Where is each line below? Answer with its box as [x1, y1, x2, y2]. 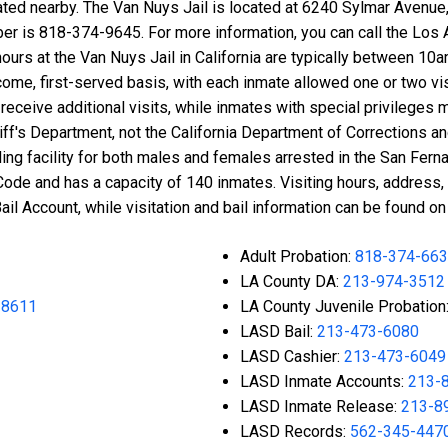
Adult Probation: [240, 247, 355, 267]
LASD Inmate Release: [240, 397, 401, 417]
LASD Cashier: [240, 347, 344, 367]
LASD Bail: [240, 322, 317, 342]
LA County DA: [240, 272, 343, 292]
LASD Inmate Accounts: [240, 372, 408, 392]
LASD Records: [240, 422, 350, 442]
